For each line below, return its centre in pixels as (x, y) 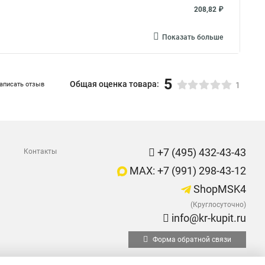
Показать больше (193, 37)
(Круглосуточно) (218, 205)
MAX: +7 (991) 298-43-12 (187, 171)
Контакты (40, 151)
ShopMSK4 (219, 189)
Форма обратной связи (191, 240)
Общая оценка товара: (114, 84)
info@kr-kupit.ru (208, 218)
